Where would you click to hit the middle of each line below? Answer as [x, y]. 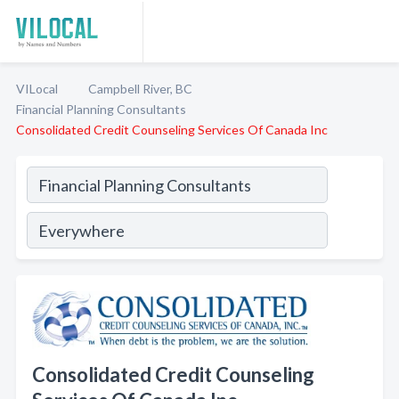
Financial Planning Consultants [101, 109]
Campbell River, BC [140, 89]
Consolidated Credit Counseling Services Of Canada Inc [172, 130]
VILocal [37, 89]
